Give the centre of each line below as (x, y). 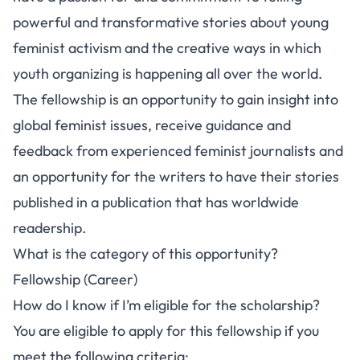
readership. (49, 228)
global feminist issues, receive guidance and (152, 125)
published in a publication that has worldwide (156, 202)
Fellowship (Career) (75, 279)
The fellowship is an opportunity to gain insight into (176, 99)
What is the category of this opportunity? (145, 254)
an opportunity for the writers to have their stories (176, 176)
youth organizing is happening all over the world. (168, 74)
